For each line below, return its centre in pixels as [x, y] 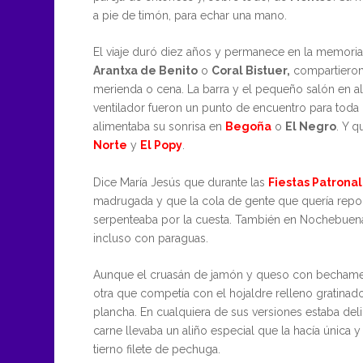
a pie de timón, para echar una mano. [190, 15]
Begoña [248, 127]
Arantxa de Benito [145, 71]
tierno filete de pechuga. [156, 349]
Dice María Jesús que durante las [180, 182]
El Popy [161, 145]
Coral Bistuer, [250, 71]
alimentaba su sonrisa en [159, 127]
